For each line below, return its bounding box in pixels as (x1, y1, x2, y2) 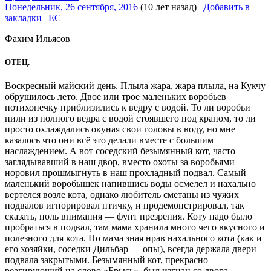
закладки (5, 12, 42, 23)
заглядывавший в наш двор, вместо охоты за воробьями (5, 157, 235, 168)
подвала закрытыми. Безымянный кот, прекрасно (5, 255, 208, 266)
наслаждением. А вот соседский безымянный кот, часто (5, 146, 235, 157)
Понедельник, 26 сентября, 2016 (5, 1, 138, 12)
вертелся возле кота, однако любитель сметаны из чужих (5, 189, 239, 200)
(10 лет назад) (138, 1, 197, 12)
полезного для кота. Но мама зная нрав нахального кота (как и (5, 233, 262, 244)
